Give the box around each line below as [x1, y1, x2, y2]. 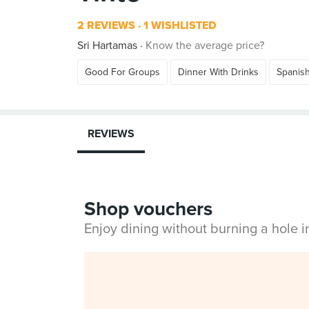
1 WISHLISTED [141, 19, 217, 32]
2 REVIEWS [77, 19, 135, 32]
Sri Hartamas [77, 39, 137, 52]
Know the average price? [146, 39, 264, 52]
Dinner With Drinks [178, 66, 259, 78]
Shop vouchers [84, 197, 212, 221]
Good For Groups [85, 66, 160, 78]
